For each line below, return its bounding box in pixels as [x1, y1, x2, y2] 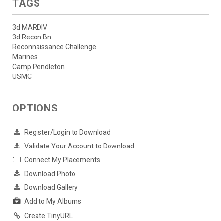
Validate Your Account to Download [24, 142, 134, 150]
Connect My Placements [24, 156, 100, 164]
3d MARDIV [12, 23, 47, 32]
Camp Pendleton [12, 63, 65, 71]
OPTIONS [12, 102, 58, 114]
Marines [12, 53, 37, 61]
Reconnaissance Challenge [12, 43, 96, 51]
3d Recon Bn [12, 33, 51, 41]
